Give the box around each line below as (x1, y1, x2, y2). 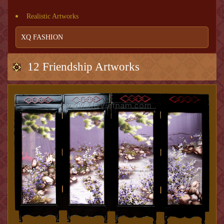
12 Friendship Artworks (27, 60, 139, 73)
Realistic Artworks (26, 12, 78, 20)
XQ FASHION (21, 33, 63, 41)
